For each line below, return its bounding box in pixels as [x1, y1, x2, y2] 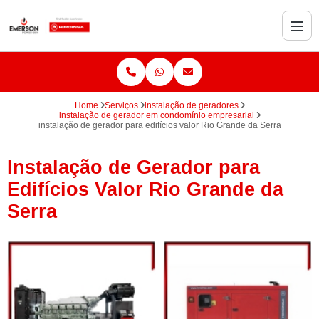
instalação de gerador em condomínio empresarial [58, 110, 254, 120]
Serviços [104, 100, 138, 110]
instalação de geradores [144, 100, 239, 110]
